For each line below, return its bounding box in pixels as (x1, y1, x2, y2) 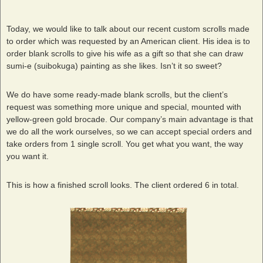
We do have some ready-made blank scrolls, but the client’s (6, 89, 228, 99)
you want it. (6, 151, 49, 161)
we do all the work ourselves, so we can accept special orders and (6, 126, 252, 136)
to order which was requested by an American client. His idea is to (6, 36, 250, 46)
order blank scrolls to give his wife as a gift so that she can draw (6, 48, 243, 58)
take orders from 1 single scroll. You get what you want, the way (6, 139, 243, 149)
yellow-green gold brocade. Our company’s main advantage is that (6, 114, 253, 124)
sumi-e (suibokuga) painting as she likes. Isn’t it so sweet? (6, 60, 222, 70)
